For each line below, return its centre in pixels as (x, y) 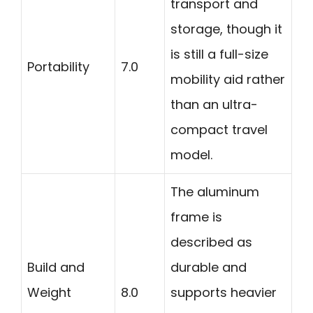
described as (211, 242)
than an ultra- (214, 105)
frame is (196, 217)
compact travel (219, 130)
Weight (49, 293)
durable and (209, 268)
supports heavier (224, 293)
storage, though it (226, 29)
